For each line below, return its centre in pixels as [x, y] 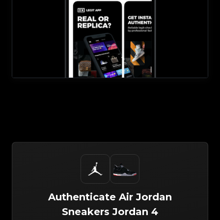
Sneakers [86, 212]
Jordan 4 [135, 212]
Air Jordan [145, 197]
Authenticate [82, 197]
